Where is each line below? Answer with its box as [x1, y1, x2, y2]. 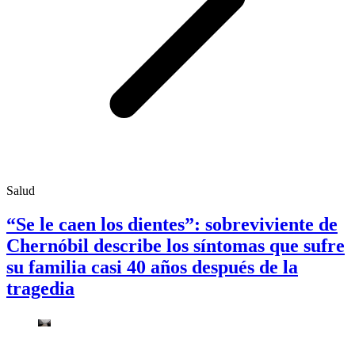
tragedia [6, 277, 74, 299]
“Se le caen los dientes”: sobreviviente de [6, 213, 338, 235]
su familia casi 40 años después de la [6, 256, 298, 277]
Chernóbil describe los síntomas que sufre [6, 235, 345, 256]
